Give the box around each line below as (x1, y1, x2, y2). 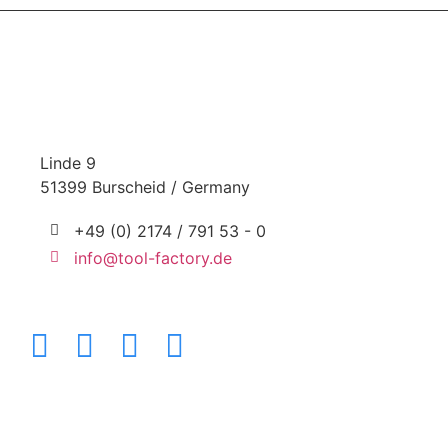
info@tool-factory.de (73, 247, 232, 268)
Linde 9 (40, 152, 96, 173)
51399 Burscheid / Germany (40, 176, 250, 197)
